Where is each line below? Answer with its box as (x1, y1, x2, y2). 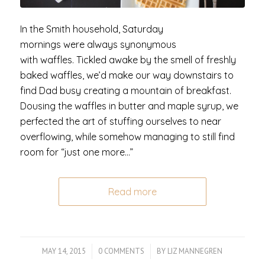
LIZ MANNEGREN (167, 246, 223, 257)
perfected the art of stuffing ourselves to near (20, 115, 221, 128)
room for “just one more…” (20, 146, 133, 159)
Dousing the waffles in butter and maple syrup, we (20, 100, 238, 112)
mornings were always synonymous (20, 38, 176, 51)
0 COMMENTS (98, 246, 145, 257)
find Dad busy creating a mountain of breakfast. (20, 85, 231, 97)
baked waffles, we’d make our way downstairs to (20, 69, 234, 82)
